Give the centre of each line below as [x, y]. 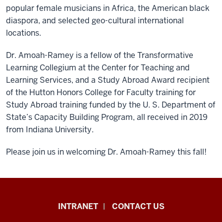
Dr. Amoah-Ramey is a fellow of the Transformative [100, 55]
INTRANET [78, 206]
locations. [25, 33]
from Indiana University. [50, 130]
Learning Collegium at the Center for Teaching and [98, 68]
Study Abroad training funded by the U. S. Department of [111, 105]
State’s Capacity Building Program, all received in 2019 [107, 117]
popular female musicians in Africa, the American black [108, 8]
